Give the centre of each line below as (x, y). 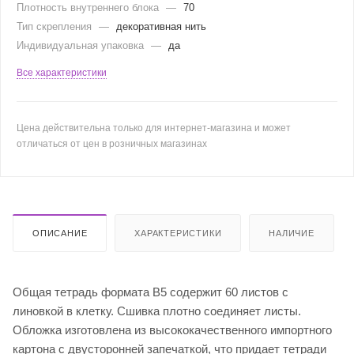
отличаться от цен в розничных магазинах (112, 143)
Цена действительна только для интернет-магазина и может (154, 128)
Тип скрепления (56, 26)
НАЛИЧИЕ (292, 233)
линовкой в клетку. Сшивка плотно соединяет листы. (157, 311)
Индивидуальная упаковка (82, 45)
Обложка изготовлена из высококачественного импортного (172, 330)
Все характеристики (62, 72)
